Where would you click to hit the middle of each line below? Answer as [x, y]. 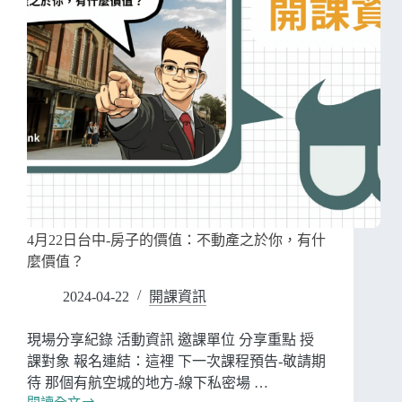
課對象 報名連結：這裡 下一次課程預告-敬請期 [176, 362]
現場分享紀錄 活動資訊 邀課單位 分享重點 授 [170, 340]
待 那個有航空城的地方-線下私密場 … [148, 383]
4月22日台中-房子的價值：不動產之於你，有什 [176, 240]
